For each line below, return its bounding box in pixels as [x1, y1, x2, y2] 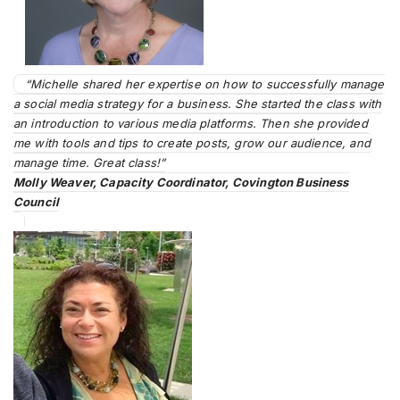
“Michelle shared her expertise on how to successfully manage [25, 76, 385, 91]
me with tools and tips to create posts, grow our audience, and [13, 135, 371, 150]
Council [13, 194, 60, 209]
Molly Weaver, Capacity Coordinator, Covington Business [13, 174, 349, 189]
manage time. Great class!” [13, 154, 166, 170]
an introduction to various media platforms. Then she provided [13, 115, 368, 130]
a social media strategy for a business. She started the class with [13, 96, 382, 111]
